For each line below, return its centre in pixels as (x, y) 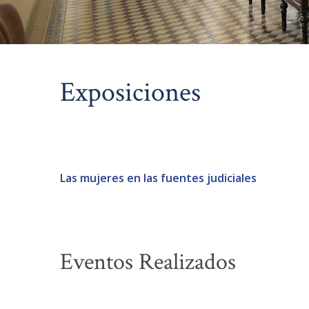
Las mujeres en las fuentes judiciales (158, 178)
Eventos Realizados (148, 262)
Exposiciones (130, 92)
